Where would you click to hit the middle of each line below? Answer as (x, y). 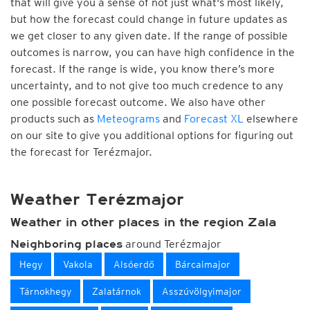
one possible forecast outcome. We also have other (138, 102)
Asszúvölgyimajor (202, 291)
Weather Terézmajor (97, 200)
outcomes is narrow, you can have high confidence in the (153, 52)
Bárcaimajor (203, 264)
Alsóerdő (134, 264)
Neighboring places (66, 244)
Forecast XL (214, 119)
